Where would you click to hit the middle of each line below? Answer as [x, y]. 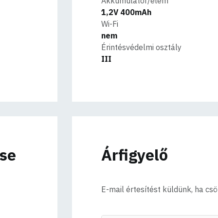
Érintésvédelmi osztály [142, 47]
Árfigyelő [135, 155]
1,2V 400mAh [127, 12]
